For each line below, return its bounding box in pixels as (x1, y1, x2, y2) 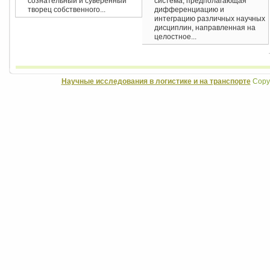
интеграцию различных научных (154, 14, 265, 23)
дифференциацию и (154, 5, 224, 14)
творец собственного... (28, 5, 105, 14)
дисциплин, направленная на (154, 24, 256, 32)
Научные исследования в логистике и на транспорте (61, 77, 251, 86)
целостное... (154, 33, 196, 41)
